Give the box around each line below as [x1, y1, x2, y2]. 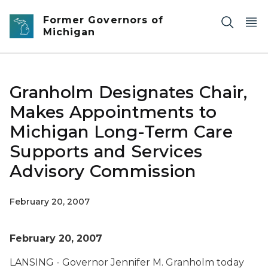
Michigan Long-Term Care [10, 121, 233, 142]
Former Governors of [43, 14, 163, 26]
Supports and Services [10, 141, 203, 162]
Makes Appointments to [10, 102, 217, 122]
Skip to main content [5, 7, 102, 18]
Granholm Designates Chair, [10, 82, 248, 102]
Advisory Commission [10, 161, 196, 181]
